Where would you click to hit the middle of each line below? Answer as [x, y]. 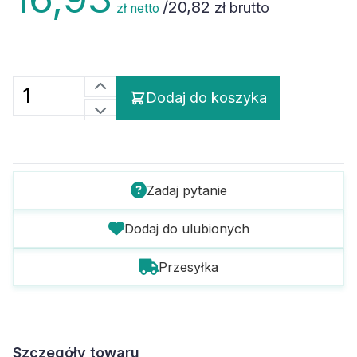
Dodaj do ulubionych [186, 229]
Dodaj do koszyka [206, 98]
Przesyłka [188, 267]
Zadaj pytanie [186, 190]
